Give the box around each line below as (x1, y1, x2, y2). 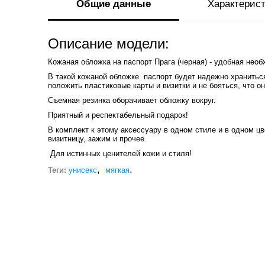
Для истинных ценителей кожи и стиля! (47, 149, 192, 159)
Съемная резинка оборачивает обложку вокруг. (47, 96, 216, 105)
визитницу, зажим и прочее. (47, 134, 147, 144)
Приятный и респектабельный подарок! (47, 111, 188, 120)
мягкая (105, 166, 130, 175)
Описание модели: (47, 36, 169, 52)
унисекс (68, 166, 97, 175)
